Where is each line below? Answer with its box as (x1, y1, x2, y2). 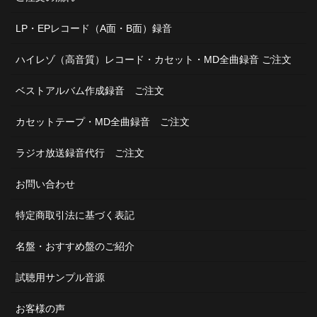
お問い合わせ (16, 178, 75, 190)
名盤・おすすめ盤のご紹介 (16, 241, 134, 252)
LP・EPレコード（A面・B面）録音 (16, 23, 172, 34)
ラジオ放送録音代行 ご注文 (16, 147, 144, 158)
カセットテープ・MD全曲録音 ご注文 (16, 116, 190, 127)
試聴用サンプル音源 (16, 272, 105, 283)
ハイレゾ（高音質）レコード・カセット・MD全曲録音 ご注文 (16, 54, 292, 65)
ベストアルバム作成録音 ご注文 (16, 85, 164, 96)
